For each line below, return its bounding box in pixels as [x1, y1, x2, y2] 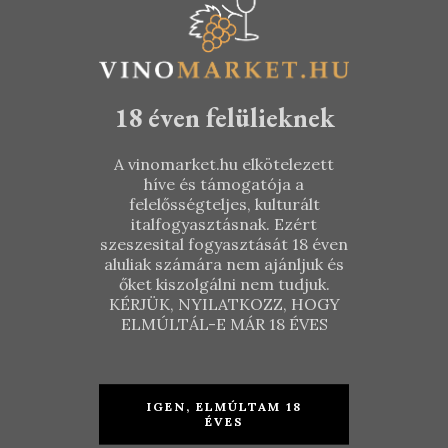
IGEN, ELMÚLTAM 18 [146, 399, 302, 415]
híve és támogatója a [144, 174, 304, 195]
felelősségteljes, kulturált [128, 194, 320, 215]
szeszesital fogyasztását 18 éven [100, 234, 348, 255]
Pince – [244, 336, 339, 378]
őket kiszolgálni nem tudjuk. [118, 274, 330, 295]
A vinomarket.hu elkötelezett [114, 154, 334, 175]
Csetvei [244, 314, 334, 356]
